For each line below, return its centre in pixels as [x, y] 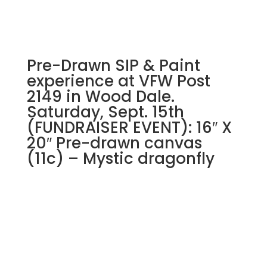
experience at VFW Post [118, 81]
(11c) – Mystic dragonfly [120, 159]
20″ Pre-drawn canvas [114, 143]
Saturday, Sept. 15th [105, 112]
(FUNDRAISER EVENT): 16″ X [129, 128]
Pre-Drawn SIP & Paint [113, 66]
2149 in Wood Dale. [100, 97]
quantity [156, 20]
